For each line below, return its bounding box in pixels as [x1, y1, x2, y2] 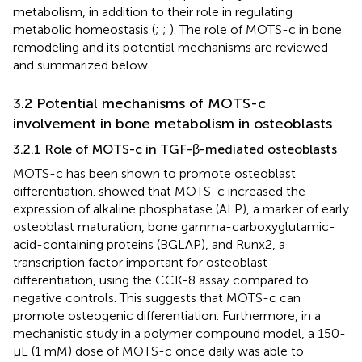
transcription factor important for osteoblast [13, 254, 267, 270]
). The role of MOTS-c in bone [170, 21, 342, 37]
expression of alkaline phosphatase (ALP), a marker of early [13, 200, 349, 217]
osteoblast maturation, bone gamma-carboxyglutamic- [13, 218, 335, 234]
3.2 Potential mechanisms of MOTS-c [13, 94, 266, 112]
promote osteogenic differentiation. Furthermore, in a [13, 307, 321, 323]
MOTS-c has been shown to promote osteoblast [13, 165, 296, 181]
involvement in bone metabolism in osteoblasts [13, 114, 332, 133]
